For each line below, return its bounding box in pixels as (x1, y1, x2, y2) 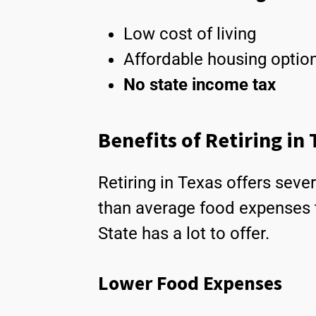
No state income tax (123, 75, 276, 95)
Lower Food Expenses (98, 271, 282, 296)
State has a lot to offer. (98, 224, 269, 244)
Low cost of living (123, 24, 256, 44)
